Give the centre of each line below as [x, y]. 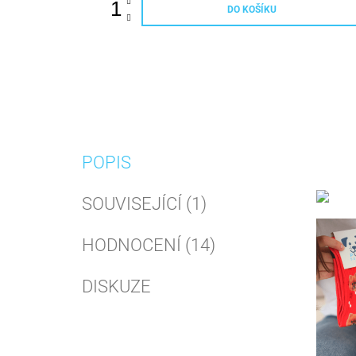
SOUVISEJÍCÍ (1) [144, 203]
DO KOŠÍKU [252, 9]
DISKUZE [116, 286]
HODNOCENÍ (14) [149, 245]
